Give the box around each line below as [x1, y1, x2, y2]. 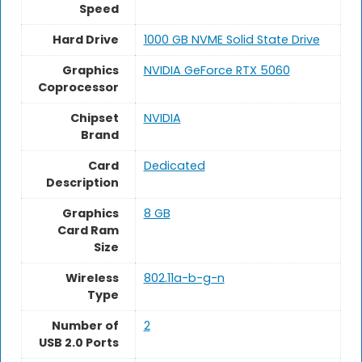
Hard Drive [52, 32, 119, 48]
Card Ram [57, 222, 119, 239]
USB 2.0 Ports [38, 335, 119, 351]
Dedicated [143, 158, 205, 175]
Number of [51, 318, 119, 335]
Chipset [69, 110, 119, 127]
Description [45, 175, 119, 192]
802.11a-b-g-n [143, 270, 225, 287]
